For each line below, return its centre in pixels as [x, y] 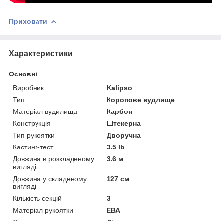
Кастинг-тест [33, 147]
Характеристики [41, 53]
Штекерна [124, 123]
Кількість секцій [37, 198]
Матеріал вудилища [45, 111]
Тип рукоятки [34, 135]
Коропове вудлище [141, 99]
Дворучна [124, 135]
